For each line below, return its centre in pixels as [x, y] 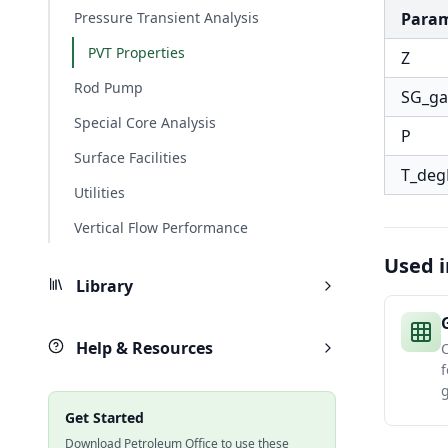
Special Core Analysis [145, 122]
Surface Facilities [130, 157]
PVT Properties [136, 52]
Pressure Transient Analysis [166, 17]
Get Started [104, 417]
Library [102, 286]
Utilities [99, 192]
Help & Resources [142, 348]
